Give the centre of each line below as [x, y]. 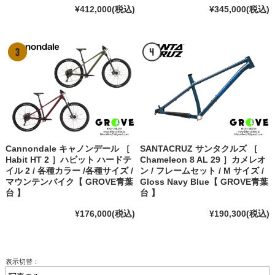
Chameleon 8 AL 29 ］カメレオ [203, 160]
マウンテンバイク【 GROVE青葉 [69, 182]
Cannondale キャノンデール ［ [68, 149]
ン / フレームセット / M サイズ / [202, 171]
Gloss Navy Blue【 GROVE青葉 [204, 182]
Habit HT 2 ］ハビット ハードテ [68, 160]
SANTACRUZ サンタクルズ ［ [199, 149]
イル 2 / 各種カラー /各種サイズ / [69, 171]
